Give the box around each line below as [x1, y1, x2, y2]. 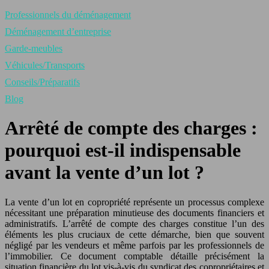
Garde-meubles [5, 43, 62, 53]
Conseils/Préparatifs [5, 77, 80, 87]
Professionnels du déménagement [5, 10, 131, 20]
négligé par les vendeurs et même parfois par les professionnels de [5, 240, 264, 250]
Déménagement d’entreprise [5, 26, 111, 37]
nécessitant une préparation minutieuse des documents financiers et [5, 207, 264, 218]
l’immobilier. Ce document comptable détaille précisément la [5, 250, 264, 261]
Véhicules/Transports [5, 60, 85, 70]
